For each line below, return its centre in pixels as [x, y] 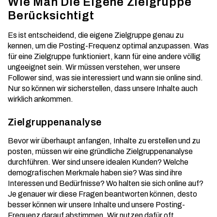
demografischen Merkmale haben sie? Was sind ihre [95, 173]
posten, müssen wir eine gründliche [67, 151]
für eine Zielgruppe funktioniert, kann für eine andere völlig [104, 56]
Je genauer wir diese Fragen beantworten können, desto [102, 194]
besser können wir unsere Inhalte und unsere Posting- [96, 205]
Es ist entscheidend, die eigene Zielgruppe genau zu [96, 35]
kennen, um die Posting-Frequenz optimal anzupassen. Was [108, 46]
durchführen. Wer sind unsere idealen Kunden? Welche [98, 162]
